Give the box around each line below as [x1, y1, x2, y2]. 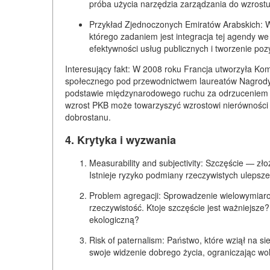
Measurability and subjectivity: [89, 156, 203, 169]
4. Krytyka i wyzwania [65, 131, 176, 148]
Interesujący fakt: [65, 62, 130, 75]
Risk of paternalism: [89, 233, 165, 246]
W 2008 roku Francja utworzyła [130, 62, 254, 75]
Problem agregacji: [89, 189, 161, 201]
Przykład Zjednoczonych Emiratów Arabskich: [89, 17, 263, 30]
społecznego [65, 74, 114, 87]
